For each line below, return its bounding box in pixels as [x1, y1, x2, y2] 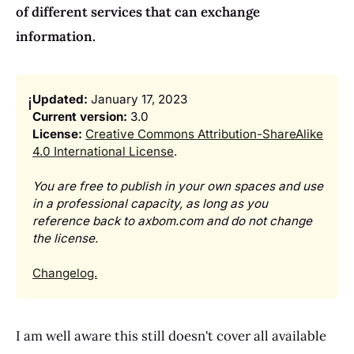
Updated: [32, 92, 88, 107]
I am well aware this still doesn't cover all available [16, 327, 326, 345]
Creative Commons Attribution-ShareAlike [85, 126, 323, 142]
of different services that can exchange [16, 3, 260, 21]
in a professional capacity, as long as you [32, 196, 268, 212]
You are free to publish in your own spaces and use [32, 179, 323, 194]
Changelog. [32, 265, 97, 281]
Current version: [32, 109, 127, 125]
